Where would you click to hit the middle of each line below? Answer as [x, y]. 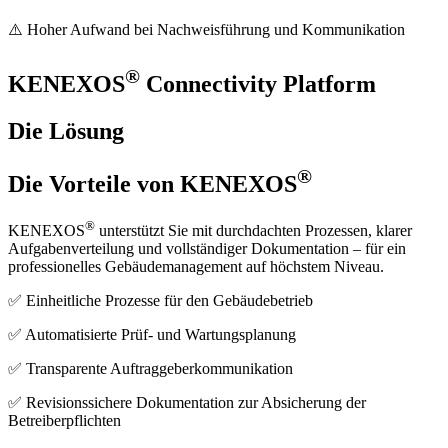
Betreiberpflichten [64, 421]
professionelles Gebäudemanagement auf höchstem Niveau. [196, 267]
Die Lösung [66, 130]
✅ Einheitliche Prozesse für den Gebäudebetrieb [160, 301]
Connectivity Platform [258, 83]
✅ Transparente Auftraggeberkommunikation [150, 369]
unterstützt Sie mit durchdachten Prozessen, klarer [253, 231]
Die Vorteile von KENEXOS [152, 183]
